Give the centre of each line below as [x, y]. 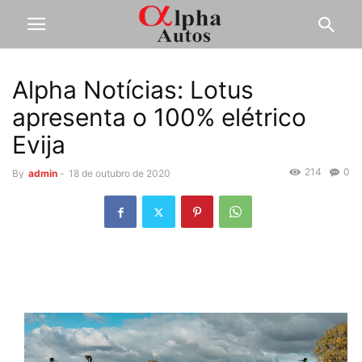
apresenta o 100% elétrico [159, 117]
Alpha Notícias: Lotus [133, 90]
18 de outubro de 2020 [120, 173]
